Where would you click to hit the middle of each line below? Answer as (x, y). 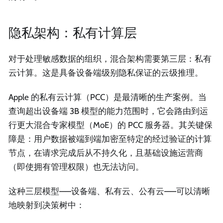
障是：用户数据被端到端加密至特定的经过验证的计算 (110, 139)
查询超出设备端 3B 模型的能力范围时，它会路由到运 (108, 111)
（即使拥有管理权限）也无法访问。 (76, 167)
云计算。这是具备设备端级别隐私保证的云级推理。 (106, 72)
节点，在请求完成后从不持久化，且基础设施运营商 (106, 153)
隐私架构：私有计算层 (73, 33)
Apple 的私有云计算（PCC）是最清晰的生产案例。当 (108, 97)
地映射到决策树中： (47, 205)
